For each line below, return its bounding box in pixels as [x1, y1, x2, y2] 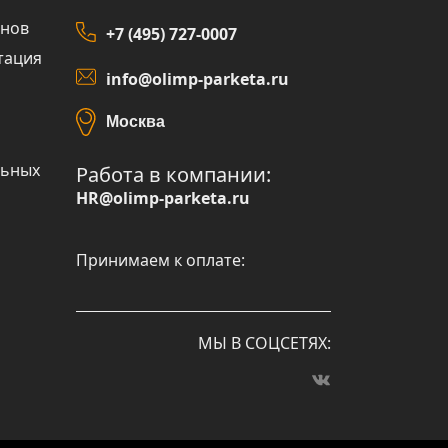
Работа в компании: [76, 161, 271, 188]
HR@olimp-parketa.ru [76, 187, 250, 209]
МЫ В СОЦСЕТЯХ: [198, 332, 331, 354]
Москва [106, 113, 165, 130]
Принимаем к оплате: [76, 249, 245, 271]
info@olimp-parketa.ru [106, 67, 289, 90]
